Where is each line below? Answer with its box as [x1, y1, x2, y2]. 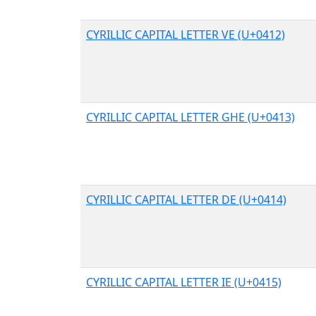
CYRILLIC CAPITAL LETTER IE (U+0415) [86, 274, 281, 290]
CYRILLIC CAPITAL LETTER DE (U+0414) [86, 191, 286, 207]
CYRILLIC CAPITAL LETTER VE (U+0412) [86, 26, 285, 42]
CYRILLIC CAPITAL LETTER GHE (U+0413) [86, 109, 295, 125]
